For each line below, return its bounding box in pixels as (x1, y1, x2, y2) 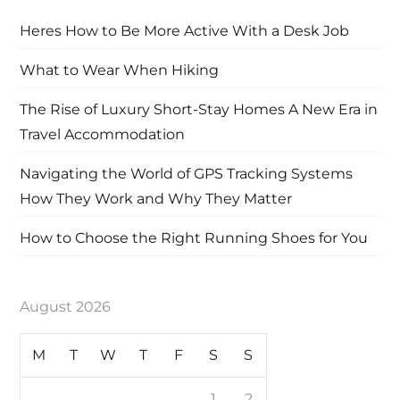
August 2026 (20, 297, 112, 315)
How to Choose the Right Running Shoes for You (20, 229, 369, 246)
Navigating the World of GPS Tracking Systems (20, 164, 354, 182)
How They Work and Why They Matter (20, 189, 293, 207)
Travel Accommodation (20, 125, 186, 143)
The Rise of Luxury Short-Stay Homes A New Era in (20, 100, 379, 118)
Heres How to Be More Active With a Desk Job (20, 21, 350, 39)
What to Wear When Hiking (20, 61, 220, 79)
